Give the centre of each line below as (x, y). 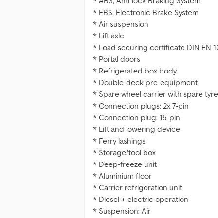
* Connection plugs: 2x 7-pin (141, 106)
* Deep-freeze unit (125, 164)
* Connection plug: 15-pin (136, 118)
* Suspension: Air (122, 211)
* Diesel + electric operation (141, 199)
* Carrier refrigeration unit (137, 188)
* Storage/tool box (124, 153)
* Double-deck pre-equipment (145, 82)
